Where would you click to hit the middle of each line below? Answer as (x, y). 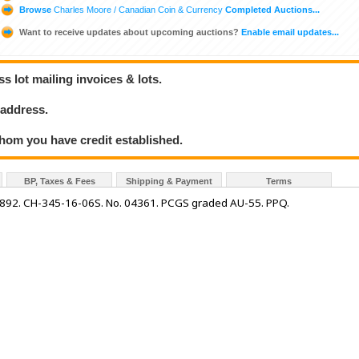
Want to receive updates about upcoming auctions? (129, 32)
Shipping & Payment (169, 182)
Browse (35, 9)
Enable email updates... (289, 32)
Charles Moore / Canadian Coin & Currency (138, 9)
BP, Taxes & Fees (59, 182)
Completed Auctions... (271, 9)
